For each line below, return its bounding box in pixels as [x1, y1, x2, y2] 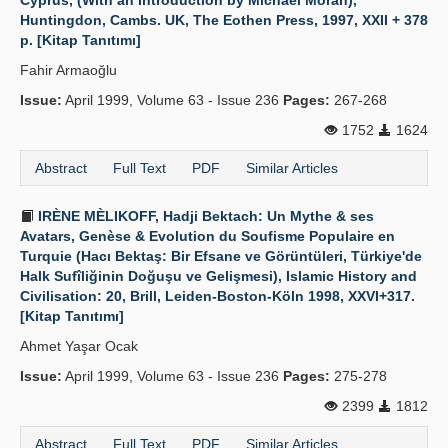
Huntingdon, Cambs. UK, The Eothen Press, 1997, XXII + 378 [20, 12, 428, 28]
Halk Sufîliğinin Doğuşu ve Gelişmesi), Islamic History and [20, 268, 417, 284]
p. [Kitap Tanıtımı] [20, 32, 141, 48]
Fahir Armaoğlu [20, 62, 117, 78]
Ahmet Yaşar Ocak [20, 338, 138, 354]
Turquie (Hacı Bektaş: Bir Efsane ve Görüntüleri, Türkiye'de [20, 248, 422, 264]
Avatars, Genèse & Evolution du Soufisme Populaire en [20, 228, 395, 244]
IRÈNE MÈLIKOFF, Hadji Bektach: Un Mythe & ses [34, 208, 374, 224]
